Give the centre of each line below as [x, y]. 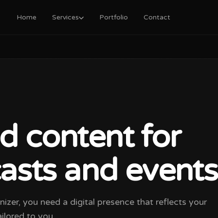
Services [65, 17]
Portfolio [113, 17]
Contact [157, 17]
